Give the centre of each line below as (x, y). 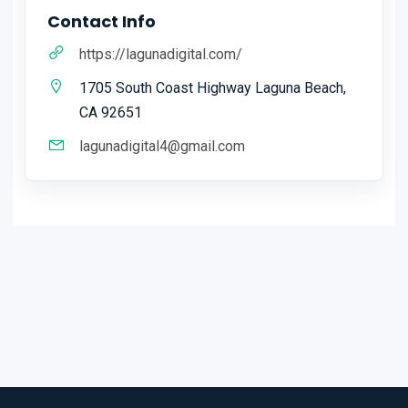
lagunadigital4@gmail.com (162, 147)
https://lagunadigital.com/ (161, 55)
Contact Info (102, 22)
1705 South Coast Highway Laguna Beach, (213, 88)
